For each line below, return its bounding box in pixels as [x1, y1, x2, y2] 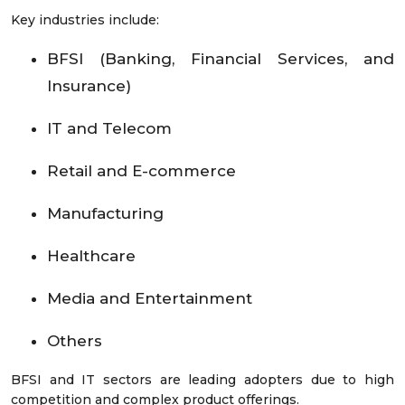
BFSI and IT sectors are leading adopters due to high [11, 372, 394, 389]
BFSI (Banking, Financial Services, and [47, 50, 394, 69]
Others [47, 332, 107, 351]
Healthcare [47, 247, 140, 266]
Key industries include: [11, 12, 159, 29]
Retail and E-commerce [47, 162, 240, 181]
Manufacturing [47, 204, 168, 223]
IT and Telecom [47, 119, 176, 138]
